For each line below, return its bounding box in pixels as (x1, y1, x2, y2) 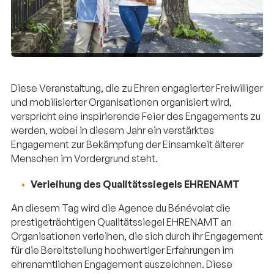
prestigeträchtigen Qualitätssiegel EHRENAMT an (11, 216, 232, 229)
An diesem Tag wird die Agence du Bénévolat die (11, 202, 231, 215)
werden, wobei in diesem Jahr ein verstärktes (11, 124, 214, 137)
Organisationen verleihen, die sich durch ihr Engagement (11, 230, 263, 243)
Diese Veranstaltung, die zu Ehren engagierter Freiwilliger (11, 82, 263, 95)
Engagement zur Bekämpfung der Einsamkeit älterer (11, 138, 244, 151)
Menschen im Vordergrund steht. (11, 152, 158, 165)
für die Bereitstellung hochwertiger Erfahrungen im (11, 244, 234, 257)
